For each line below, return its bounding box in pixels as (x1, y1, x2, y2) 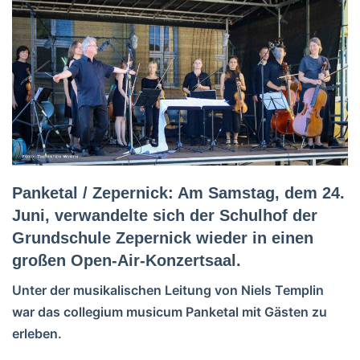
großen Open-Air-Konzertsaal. (12, 251, 241, 269)
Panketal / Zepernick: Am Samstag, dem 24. (12, 183, 345, 202)
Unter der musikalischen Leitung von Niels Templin (12, 281, 324, 298)
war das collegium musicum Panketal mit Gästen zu (12, 303, 327, 320)
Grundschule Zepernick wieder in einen (12, 228, 313, 247)
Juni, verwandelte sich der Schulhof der (12, 206, 317, 224)
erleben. (12, 325, 62, 342)
